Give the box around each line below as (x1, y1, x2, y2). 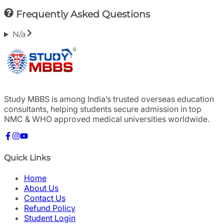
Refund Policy (24, 202, 75, 213)
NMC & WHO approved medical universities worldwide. (4, 114, 209, 124)
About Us (24, 182, 58, 193)
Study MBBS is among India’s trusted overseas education (4, 94, 214, 104)
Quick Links (4, 152, 50, 162)
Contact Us (24, 192, 65, 203)
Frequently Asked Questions (13, 8, 150, 20)
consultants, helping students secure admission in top (4, 104, 201, 114)
